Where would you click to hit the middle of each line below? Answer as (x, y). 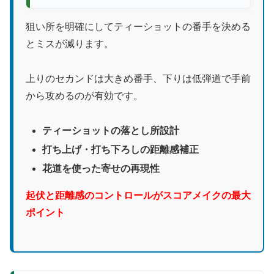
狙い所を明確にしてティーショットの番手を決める (138, 26)
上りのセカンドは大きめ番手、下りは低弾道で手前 (138, 78)
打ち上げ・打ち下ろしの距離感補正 (121, 149)
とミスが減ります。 (70, 43)
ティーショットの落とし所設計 (111, 130)
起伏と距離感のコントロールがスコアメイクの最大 (138, 195)
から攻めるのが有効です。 (84, 95)
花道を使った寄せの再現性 (101, 168)
